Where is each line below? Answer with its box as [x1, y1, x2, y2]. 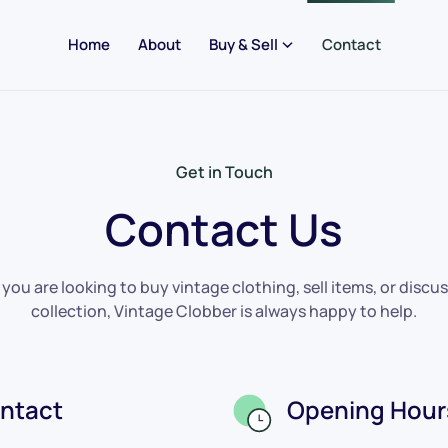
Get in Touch [175, 161, 273, 183]
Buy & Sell [208, 34, 278, 55]
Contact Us [105, 199, 343, 259]
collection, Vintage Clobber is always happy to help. [31, 300, 417, 322]
